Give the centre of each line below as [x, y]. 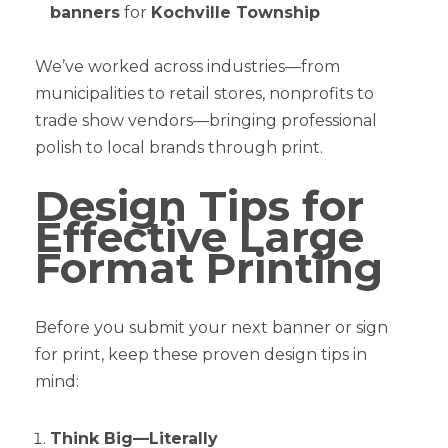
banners [85, 13]
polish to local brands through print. [179, 148]
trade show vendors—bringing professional [206, 121]
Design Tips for [199, 206]
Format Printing [209, 268]
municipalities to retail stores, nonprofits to [204, 94]
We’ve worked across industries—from [187, 67]
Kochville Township [235, 13]
